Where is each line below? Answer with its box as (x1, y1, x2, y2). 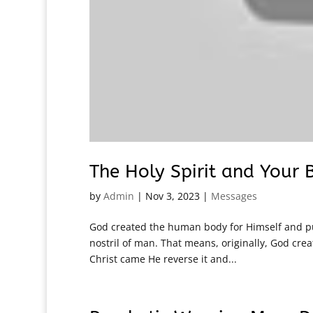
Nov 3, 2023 (145, 189, 200, 203)
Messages (210, 189, 257, 203)
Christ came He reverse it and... (89, 252, 237, 266)
